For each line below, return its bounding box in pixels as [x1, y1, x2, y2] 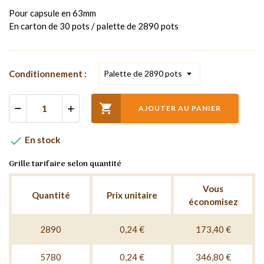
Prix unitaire [106, 189, 157, 200]
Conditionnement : [9, 68, 87, 79]
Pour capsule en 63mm [9, 7, 96, 18]
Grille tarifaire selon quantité [9, 157, 121, 171]
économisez [188, 196, 238, 207]
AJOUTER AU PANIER [138, 103, 221, 113]
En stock [23, 134, 60, 145]
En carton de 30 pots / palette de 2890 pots [9, 20, 179, 31]
